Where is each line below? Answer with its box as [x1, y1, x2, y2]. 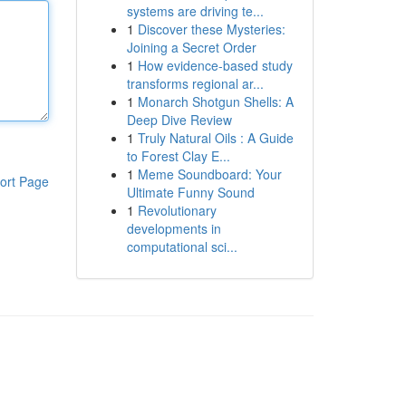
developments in [126, 219, 221, 237]
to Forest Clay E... [126, 147, 230, 165]
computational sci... [126, 237, 237, 256]
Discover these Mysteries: [137, 20, 285, 38]
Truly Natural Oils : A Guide [137, 129, 294, 147]
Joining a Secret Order [126, 38, 256, 56]
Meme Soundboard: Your [137, 165, 282, 183]
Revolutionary [137, 201, 217, 219]
